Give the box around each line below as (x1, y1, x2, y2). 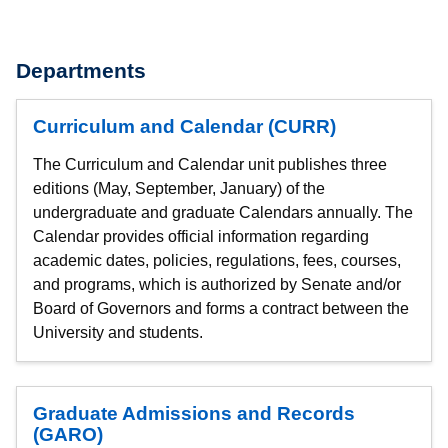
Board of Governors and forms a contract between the (33, 300, 409, 317)
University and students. (33, 324, 203, 341)
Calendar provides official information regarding (33, 228, 369, 245)
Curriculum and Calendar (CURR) (33, 115, 336, 137)
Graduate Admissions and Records (33, 402, 355, 424)
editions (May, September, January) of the (33, 180, 325, 197)
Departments (16, 59, 146, 83)
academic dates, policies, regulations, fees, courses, (33, 252, 401, 269)
